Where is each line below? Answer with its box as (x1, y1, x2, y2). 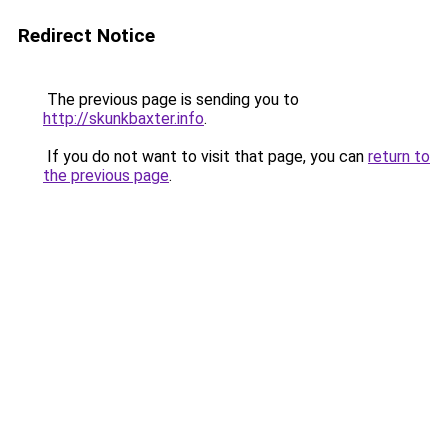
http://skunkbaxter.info (43, 109, 204, 128)
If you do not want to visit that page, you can (43, 147, 368, 166)
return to (368, 147, 430, 166)
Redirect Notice (18, 24, 155, 47)
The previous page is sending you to (43, 90, 299, 109)
